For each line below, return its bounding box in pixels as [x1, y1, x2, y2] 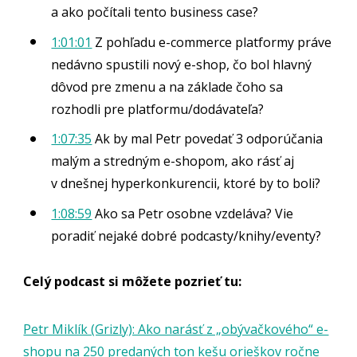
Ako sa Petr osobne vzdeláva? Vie [92, 204, 294, 222]
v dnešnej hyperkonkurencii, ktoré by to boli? [51, 175, 321, 193]
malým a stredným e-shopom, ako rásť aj [51, 152, 295, 171]
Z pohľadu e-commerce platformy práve [92, 33, 332, 51]
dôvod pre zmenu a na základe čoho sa [51, 77, 284, 96]
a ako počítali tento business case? [51, 3, 259, 22]
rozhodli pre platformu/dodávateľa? [51, 100, 265, 118]
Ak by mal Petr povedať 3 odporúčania [92, 130, 324, 148]
